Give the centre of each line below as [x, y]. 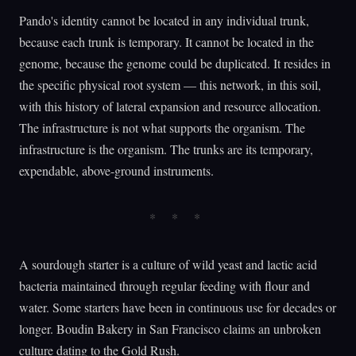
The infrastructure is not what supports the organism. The [162, 128]
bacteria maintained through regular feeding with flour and [164, 286]
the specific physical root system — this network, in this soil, [170, 85]
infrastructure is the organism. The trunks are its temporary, [166, 149]
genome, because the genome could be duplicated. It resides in [175, 64]
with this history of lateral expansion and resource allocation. [170, 106]
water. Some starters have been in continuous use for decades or [178, 308]
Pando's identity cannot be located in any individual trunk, [164, 21]
